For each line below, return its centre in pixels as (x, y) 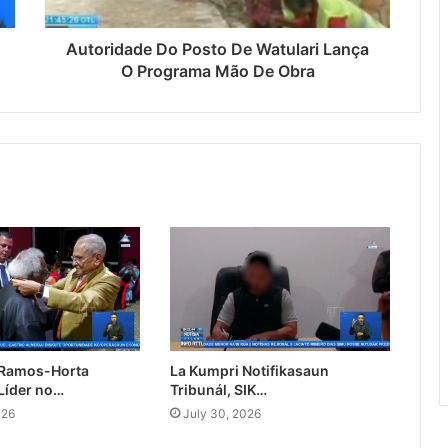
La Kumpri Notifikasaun (249, 371)
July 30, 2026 (221, 414)
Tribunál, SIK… (218, 390)
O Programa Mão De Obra (217, 71)
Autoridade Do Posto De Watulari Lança (217, 49)
